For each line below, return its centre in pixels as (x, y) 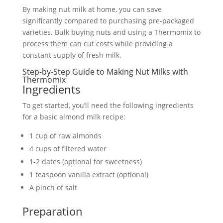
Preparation (52, 211)
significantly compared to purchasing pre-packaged (108, 21)
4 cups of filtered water (68, 149)
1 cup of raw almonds (65, 136)
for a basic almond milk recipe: (74, 117)
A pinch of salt (53, 187)
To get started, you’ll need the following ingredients (108, 105)
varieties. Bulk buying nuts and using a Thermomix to (111, 32)
